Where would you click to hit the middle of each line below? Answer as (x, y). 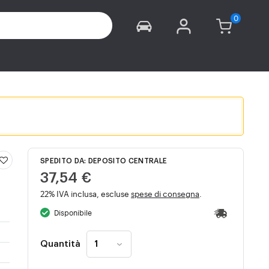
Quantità (60, 244)
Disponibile (73, 213)
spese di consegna (165, 194)
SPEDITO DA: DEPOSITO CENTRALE (104, 161)
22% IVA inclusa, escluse (86, 194)
